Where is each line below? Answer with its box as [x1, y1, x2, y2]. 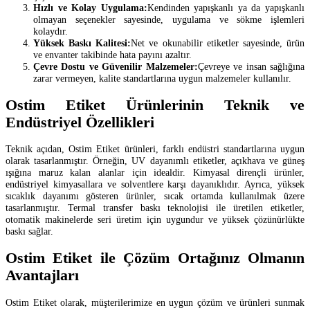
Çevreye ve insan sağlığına [197, 60, 305, 72]
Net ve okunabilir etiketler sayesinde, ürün [131, 37, 305, 48]
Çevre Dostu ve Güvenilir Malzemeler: [33, 60, 198, 72]
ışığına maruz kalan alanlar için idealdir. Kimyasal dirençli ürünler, [6, 167, 304, 179]
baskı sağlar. [6, 226, 53, 237]
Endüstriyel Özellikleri [6, 113, 154, 131]
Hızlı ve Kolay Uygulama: [33, 1, 147, 13]
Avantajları [6, 267, 79, 284]
